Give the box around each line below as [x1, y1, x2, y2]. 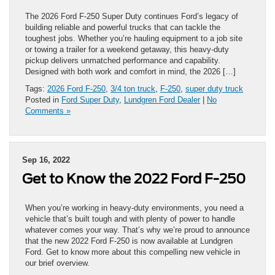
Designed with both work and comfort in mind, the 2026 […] [25, 67, 236, 77]
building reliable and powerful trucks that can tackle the [25, 23, 220, 33]
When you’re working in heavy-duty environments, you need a [25, 203, 244, 213]
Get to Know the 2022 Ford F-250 [22, 171, 246, 187]
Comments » [25, 106, 71, 116]
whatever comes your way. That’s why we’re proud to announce [25, 225, 250, 235]
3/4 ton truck [110, 84, 155, 94]
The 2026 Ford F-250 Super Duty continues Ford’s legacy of [25, 12, 238, 21]
